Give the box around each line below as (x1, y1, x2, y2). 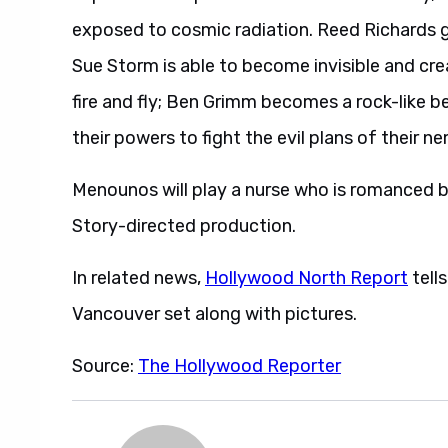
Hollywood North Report (205, 267, 408, 289)
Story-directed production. (72, 215, 296, 237)
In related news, (72, 267, 205, 289)
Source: (72, 355, 138, 377)
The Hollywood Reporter (138, 355, 341, 377)
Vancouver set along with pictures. (72, 303, 357, 325)
